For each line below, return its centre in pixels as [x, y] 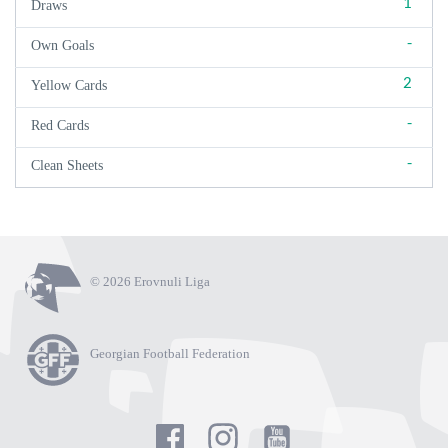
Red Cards [60, 125]
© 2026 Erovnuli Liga [150, 281]
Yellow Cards [69, 85]
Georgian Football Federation [170, 353]
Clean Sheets [67, 165]
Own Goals [62, 45]
